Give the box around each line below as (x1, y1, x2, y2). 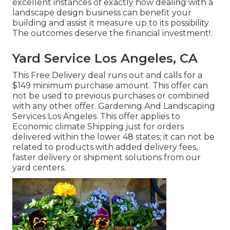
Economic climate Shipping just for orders (12, 122, 184, 132)
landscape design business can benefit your (12, 8, 191, 18)
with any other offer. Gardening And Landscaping (12, 101, 215, 111)
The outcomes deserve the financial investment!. (12, 28, 212, 39)
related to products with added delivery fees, (12, 142, 198, 152)
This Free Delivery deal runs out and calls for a (12, 70, 202, 81)
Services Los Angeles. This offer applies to (12, 111, 180, 122)
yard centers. (12, 163, 66, 173)
